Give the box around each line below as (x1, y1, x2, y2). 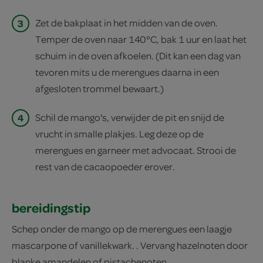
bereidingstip (12, 199, 90, 217)
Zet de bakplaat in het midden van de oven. (35, 16, 218, 29)
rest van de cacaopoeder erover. (35, 160, 175, 173)
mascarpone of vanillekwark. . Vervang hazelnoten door (12, 239, 248, 252)
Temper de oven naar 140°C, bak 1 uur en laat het (35, 33, 247, 46)
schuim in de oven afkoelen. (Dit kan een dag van (35, 49, 241, 62)
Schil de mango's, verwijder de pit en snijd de (35, 111, 224, 124)
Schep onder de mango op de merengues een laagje (12, 222, 232, 235)
